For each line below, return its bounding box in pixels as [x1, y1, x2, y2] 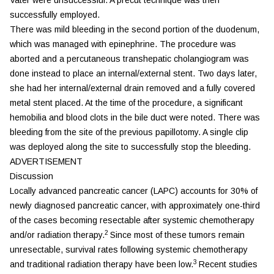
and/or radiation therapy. [10, 229, 105, 240]
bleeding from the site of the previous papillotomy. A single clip [10, 127, 248, 137]
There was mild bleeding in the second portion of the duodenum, [10, 24, 259, 34]
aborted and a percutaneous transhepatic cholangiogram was [10, 53, 249, 64]
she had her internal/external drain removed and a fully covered [10, 83, 255, 93]
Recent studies [199, 259, 257, 269]
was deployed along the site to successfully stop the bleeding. [10, 141, 251, 152]
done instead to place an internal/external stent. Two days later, [10, 68, 257, 78]
